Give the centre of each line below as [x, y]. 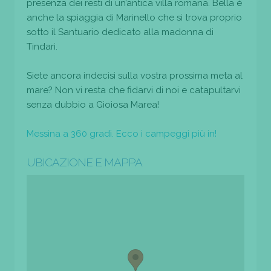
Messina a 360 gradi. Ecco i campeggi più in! [122, 133]
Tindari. [42, 46]
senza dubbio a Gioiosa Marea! [93, 104]
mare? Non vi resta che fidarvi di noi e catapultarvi [134, 90]
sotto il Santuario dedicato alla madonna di [120, 32]
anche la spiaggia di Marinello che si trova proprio [134, 17]
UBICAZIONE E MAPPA [84, 162]
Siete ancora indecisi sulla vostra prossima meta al [135, 75]
